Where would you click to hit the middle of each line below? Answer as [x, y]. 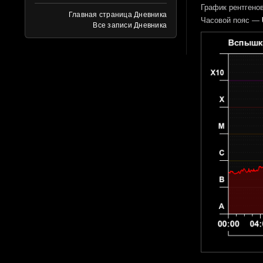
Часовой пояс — [231, 21]
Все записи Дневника [130, 25]
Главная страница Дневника [118, 14]
